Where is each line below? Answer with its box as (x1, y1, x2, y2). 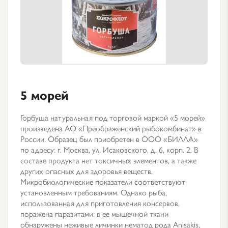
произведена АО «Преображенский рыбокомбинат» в (20, 122, 202, 134)
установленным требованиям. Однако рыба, (20, 186, 167, 198)
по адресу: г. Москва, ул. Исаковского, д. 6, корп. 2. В (20, 144, 198, 155)
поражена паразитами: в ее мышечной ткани (20, 208, 168, 219)
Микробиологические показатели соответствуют (20, 176, 185, 187)
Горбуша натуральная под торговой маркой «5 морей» (20, 111, 205, 123)
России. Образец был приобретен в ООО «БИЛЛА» (20, 133, 198, 145)
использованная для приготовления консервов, (20, 197, 180, 209)
